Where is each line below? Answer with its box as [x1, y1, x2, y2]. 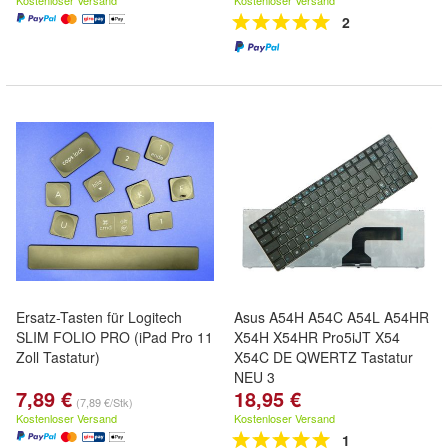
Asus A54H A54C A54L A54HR [234, 307, 429, 327]
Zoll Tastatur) [16, 347, 100, 367]
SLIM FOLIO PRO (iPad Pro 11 [16, 327, 213, 347]
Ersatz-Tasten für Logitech [16, 307, 182, 327]
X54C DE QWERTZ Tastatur [234, 347, 413, 367]
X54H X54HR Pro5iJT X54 [234, 327, 400, 347]
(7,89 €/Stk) [76, 394, 133, 410]
